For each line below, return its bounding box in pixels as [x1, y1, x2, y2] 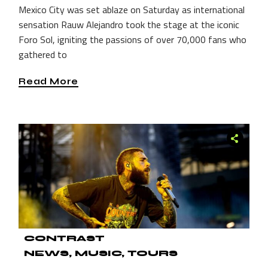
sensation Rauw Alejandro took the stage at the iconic [19, 17, 240, 32]
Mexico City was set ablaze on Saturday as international [19, 2, 245, 17]
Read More [19, 75, 78, 87]
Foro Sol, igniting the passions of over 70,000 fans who [19, 32, 247, 47]
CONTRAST [24, 233, 105, 244]
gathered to [19, 47, 68, 62]
